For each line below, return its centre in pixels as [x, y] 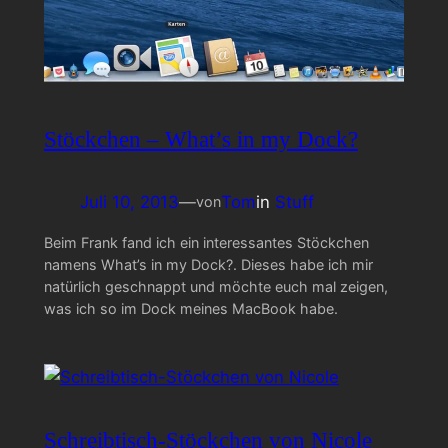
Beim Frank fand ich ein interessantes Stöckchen [206, 243]
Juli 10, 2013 [129, 202]
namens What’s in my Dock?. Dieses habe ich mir [208, 265]
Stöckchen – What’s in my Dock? [200, 139]
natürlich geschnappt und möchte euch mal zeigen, [215, 287]
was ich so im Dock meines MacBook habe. [192, 309]
